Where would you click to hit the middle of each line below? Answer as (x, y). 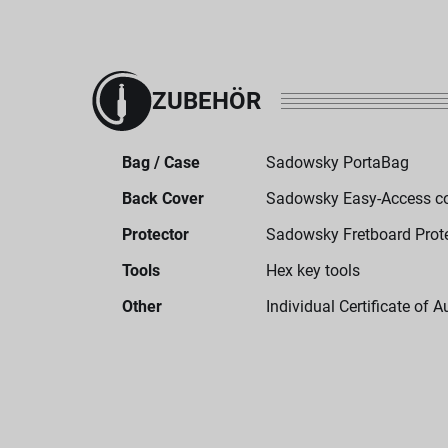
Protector (155, 234)
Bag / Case (161, 162)
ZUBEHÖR (206, 101)
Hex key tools (313, 270)
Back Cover (163, 198)
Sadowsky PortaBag (337, 162)
